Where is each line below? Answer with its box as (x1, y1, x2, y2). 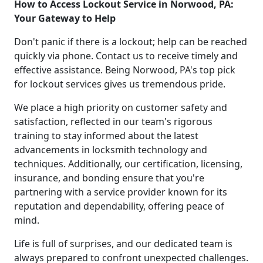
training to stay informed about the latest (14, 129, 198, 142)
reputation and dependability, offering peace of (14, 199, 224, 213)
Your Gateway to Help (14, 11, 116, 25)
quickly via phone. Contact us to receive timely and (14, 49, 238, 62)
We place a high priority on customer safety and (14, 100, 227, 114)
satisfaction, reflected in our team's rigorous (14, 114, 213, 128)
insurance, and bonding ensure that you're (14, 171, 204, 184)
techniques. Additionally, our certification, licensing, (14, 157, 242, 170)
